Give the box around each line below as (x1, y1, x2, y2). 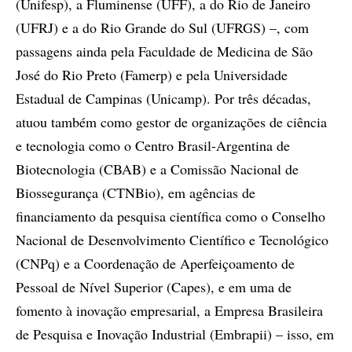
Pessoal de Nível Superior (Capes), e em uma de (16, 277, 291, 297)
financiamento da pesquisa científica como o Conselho (16, 207, 325, 226)
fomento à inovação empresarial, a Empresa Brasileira (16, 301, 323, 321)
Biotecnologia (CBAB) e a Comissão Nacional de (16, 159, 299, 179)
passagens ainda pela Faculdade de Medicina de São (16, 42, 313, 61)
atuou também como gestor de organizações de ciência (16, 112, 327, 132)
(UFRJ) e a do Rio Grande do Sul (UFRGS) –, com (16, 18, 309, 38)
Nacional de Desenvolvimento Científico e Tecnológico (16, 230, 328, 250)
